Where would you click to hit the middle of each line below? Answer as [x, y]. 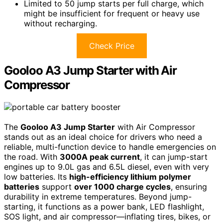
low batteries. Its [37, 176]
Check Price [111, 46]
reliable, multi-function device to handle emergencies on [110, 147]
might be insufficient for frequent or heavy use [112, 13]
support [57, 186]
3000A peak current [100, 157]
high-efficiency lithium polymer [130, 176]
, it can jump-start [174, 157]
